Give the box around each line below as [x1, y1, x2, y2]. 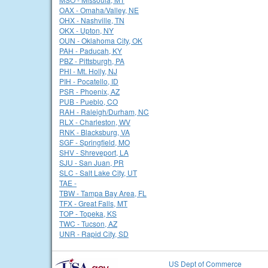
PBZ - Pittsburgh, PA [59, 56, 124, 66]
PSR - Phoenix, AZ [59, 86, 120, 96]
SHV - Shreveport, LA [59, 147, 129, 157]
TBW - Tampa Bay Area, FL [59, 188, 147, 198]
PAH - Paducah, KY [59, 45, 122, 56]
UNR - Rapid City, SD [59, 229, 129, 239]
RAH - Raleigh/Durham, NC [59, 106, 149, 117]
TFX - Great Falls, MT [59, 198, 127, 208]
